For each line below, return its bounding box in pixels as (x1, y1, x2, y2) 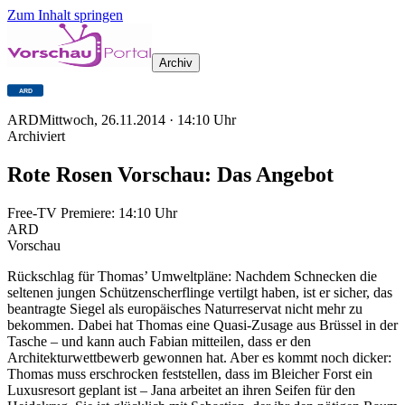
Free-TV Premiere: (7, 204, 118, 221)
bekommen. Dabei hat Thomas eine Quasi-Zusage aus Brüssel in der (7, 316, 398, 333)
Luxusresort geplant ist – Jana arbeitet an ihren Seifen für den (7, 381, 355, 398)
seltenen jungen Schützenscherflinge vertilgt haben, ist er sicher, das (7, 284, 392, 300)
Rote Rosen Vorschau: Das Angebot (7, 162, 334, 186)
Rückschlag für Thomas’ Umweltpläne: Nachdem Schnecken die (7, 268, 377, 284)
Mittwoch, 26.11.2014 (39, 112, 165, 127)
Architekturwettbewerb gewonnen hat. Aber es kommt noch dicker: (7, 349, 391, 365)
